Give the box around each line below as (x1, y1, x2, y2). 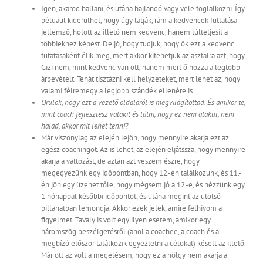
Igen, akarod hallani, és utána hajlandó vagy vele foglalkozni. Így (41, 4, 245, 14)
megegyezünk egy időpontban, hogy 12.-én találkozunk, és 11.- (41, 168, 241, 178)
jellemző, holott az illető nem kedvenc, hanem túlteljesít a (41, 27, 228, 38)
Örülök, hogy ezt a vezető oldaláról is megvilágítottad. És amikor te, (41, 97, 245, 108)
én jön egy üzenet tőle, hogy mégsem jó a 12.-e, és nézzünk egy (41, 180, 245, 190)
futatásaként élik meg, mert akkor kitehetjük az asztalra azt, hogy (41, 50, 245, 61)
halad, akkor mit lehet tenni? (41, 121, 128, 131)
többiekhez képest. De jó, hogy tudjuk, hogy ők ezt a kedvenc (41, 39, 234, 49)
